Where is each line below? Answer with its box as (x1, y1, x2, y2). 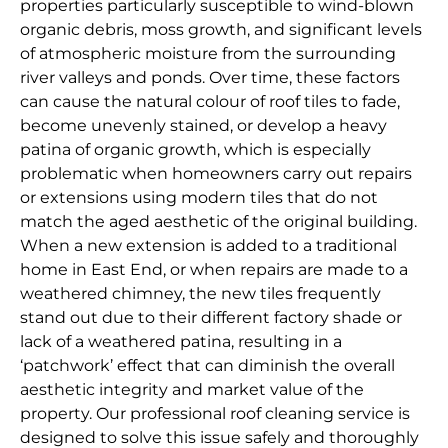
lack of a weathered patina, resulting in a (20, 332, 342, 352)
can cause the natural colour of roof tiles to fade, (20, 92, 400, 112)
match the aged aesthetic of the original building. (20, 212, 417, 232)
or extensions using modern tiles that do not (20, 188, 378, 208)
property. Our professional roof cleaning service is (20, 404, 410, 424)
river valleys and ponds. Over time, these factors (20, 68, 400, 88)
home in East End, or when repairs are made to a (20, 260, 408, 280)
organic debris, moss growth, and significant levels (20, 20, 422, 40)
